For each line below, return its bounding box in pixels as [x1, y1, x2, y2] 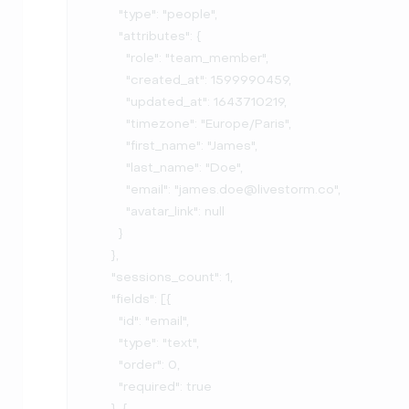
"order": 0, [89, 357, 119, 372]
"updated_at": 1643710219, [89, 94, 126, 110]
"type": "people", [89, 6, 119, 22]
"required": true [89, 379, 119, 394]
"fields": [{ [89, 291, 111, 307]
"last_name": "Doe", [89, 160, 126, 175]
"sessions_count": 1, [89, 269, 111, 285]
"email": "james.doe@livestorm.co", [89, 182, 126, 197]
